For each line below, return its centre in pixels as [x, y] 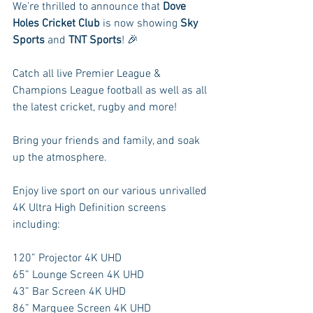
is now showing [140, 23]
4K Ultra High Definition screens [91, 208]
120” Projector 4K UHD [67, 258]
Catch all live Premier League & [88, 74]
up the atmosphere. [60, 158]
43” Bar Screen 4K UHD [69, 292]
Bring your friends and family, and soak [108, 141]
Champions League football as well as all [111, 90]
